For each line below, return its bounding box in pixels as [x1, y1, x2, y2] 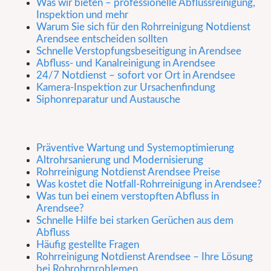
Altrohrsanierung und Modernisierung [36, 155, 203, 166]
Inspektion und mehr [36, 10, 128, 21]
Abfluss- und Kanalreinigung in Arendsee [36, 58, 215, 69]
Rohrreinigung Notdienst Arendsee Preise [36, 167, 220, 178]
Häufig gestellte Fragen [36, 240, 139, 250]
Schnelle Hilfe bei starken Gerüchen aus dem [36, 215, 233, 226]
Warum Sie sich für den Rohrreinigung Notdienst [36, 22, 250, 33]
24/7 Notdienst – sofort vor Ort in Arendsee [36, 70, 235, 81]
